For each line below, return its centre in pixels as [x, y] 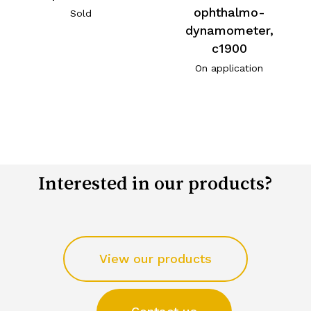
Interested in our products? [155, 183]
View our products [155, 259]
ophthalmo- [229, 12]
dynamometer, [229, 31]
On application [229, 68]
